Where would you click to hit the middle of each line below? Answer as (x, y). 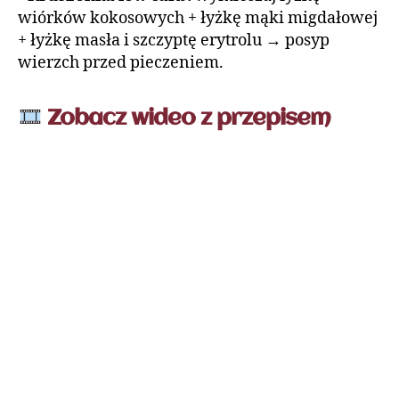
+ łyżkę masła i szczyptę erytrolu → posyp (174, 41)
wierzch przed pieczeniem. (121, 63)
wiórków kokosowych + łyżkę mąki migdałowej (198, 19)
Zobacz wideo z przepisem (187, 119)
